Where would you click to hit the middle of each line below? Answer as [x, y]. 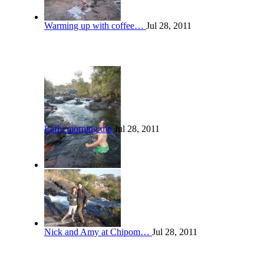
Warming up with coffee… [94, 25]
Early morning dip [78, 128]
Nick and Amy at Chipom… [97, 232]
